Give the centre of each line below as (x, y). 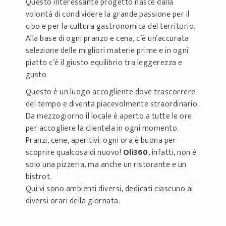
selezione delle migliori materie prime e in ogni (107, 51)
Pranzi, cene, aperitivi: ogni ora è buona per (101, 140)
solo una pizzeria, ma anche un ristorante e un (106, 165)
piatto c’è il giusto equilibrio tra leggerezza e (104, 63)
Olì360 (135, 153)
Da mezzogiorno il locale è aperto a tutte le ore (109, 116)
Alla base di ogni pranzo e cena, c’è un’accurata (107, 39)
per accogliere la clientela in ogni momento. (102, 128)
